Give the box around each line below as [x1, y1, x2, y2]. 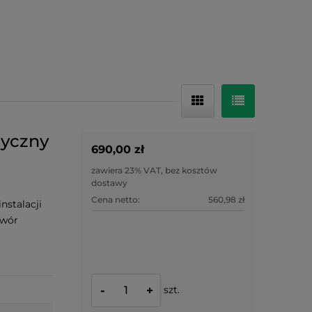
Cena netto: [91, 194, 140, 205]
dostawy [91, 178, 127, 188]
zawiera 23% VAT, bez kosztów [91, 165, 217, 175]
